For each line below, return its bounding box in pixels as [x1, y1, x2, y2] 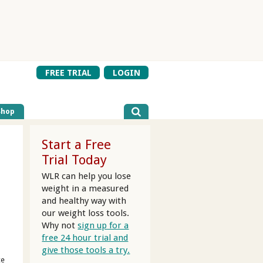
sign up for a [77, 220, 129, 231]
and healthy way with [42, 195, 127, 206]
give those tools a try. [42, 244, 130, 255]
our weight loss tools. [42, 207, 130, 218]
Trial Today [42, 152, 107, 168]
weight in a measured [42, 183, 129, 194]
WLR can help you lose [42, 170, 131, 181]
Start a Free [42, 137, 112, 153]
